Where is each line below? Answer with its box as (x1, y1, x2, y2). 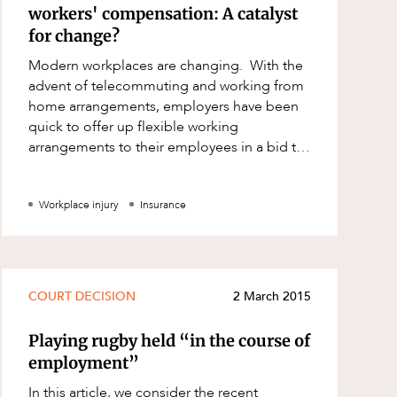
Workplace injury (39, 197, 120, 212)
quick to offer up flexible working (28, 116, 239, 136)
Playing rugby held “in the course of (28, 331, 311, 352)
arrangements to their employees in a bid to (28, 136, 306, 157)
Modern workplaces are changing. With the (28, 55, 304, 75)
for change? (28, 26, 121, 47)
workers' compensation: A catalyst (28, 4, 299, 25)
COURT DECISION (28, 288, 136, 306)
